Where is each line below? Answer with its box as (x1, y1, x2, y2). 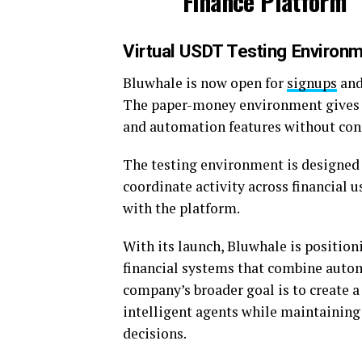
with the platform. (123, 199, 240, 218)
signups (287, 74, 337, 93)
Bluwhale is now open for (123, 74, 287, 93)
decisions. (123, 324, 187, 343)
